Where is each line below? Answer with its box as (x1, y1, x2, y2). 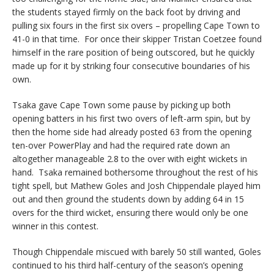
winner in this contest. (12, 220, 98, 232)
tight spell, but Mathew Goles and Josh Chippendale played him (12, 180, 261, 192)
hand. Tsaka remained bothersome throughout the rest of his (12, 166, 258, 179)
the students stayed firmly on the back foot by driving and (12, 6, 240, 18)
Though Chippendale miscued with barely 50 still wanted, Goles (12, 246, 261, 258)
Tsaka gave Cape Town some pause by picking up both (12, 99, 231, 111)
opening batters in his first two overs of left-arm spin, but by (12, 113, 250, 125)
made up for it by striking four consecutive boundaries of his (12, 60, 250, 72)
